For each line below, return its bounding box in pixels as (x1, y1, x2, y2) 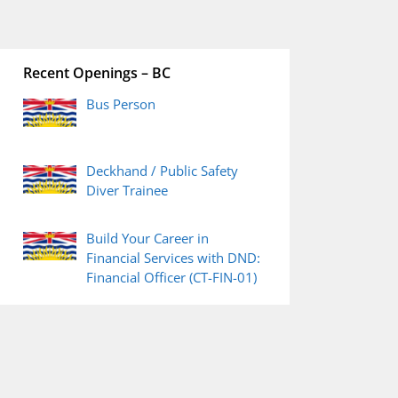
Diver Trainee (86, 181, 169, 200)
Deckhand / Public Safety (86, 162, 239, 180)
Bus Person (86, 95, 156, 113)
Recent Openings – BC (23, 63, 171, 83)
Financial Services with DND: (86, 248, 261, 267)
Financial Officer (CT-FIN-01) (86, 267, 258, 286)
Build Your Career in (86, 228, 210, 247)
